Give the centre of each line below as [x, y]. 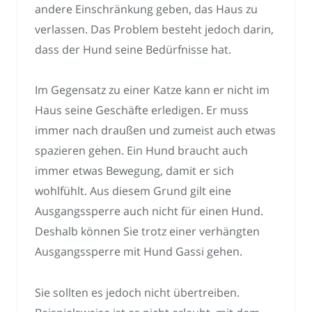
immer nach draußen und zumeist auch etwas [155, 131]
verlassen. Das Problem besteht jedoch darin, [154, 29]
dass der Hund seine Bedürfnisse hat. [133, 49]
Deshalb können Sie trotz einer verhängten [147, 232]
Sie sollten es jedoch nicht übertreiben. [137, 292]
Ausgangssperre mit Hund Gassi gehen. [139, 252]
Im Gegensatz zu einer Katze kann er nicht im [152, 90]
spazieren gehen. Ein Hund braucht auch [141, 151]
